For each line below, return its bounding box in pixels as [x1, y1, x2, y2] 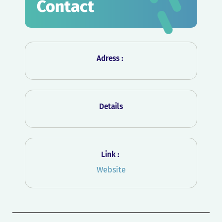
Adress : [97, 54, 125, 63]
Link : [101, 150, 121, 160]
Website [96, 165, 126, 175]
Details [99, 102, 123, 111]
